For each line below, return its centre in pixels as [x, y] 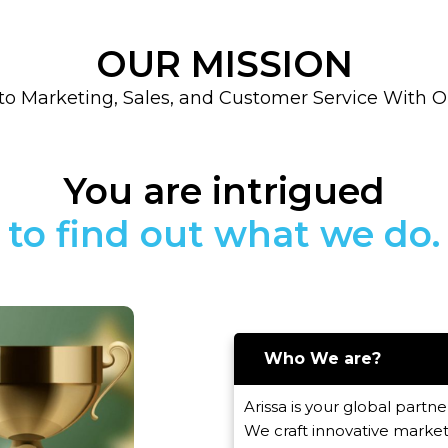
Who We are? [322, 359]
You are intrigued [224, 190]
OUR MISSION [224, 63]
